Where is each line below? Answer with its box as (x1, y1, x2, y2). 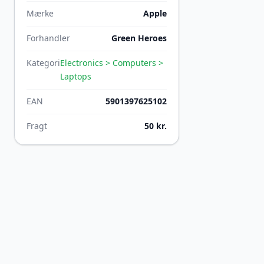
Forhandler (27, 32, 70, 44)
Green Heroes (111, 32, 167, 44)
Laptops (60, 71, 91, 82)
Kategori (27, 57, 60, 68)
